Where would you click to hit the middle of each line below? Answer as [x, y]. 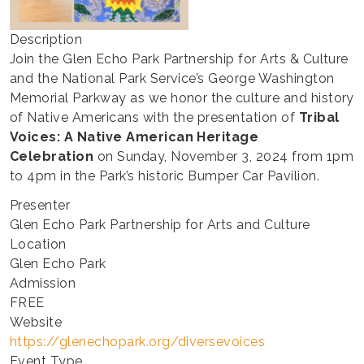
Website [36, 323]
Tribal [319, 118]
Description [46, 40]
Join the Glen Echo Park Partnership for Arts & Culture [179, 59]
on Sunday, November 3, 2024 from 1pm [224, 157]
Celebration [52, 157]
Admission [43, 284]
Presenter [40, 206]
